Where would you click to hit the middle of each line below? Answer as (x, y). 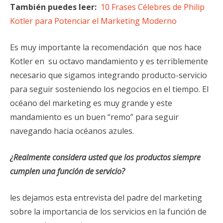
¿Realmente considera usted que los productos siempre (105, 157)
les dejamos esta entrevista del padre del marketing (106, 197)
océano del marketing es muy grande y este (91, 103)
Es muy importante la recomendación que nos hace (106, 47)
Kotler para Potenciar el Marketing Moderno (93, 21)
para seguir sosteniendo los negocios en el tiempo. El (109, 89)
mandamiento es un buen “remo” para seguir (94, 117)
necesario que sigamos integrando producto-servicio (109, 75)
